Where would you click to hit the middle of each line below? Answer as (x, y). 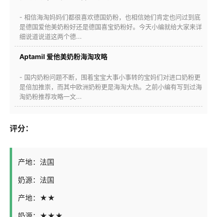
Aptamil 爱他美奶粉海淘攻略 (63, 56)
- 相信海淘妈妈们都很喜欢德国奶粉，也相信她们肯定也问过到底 (110, 17)
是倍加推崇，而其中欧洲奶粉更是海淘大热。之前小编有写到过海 (111, 86)
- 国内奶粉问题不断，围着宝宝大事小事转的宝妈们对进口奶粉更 (110, 77)
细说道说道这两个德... (51, 36)
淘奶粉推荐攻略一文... (51, 96)
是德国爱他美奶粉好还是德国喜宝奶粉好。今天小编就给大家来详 (111, 26)
